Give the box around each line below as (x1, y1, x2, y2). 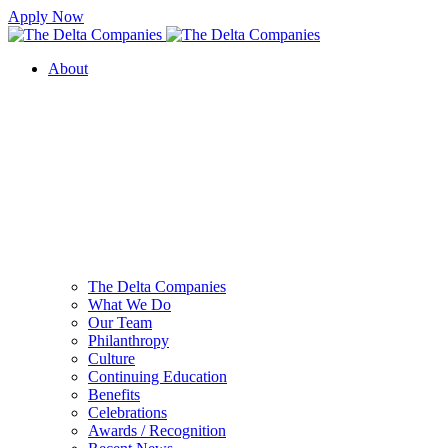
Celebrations (88, 404, 167, 421)
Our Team (88, 314, 152, 331)
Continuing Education (88, 368, 227, 385)
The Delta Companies (88, 278, 226, 295)
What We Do (88, 296, 171, 313)
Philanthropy (88, 332, 169, 349)
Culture (88, 350, 135, 367)
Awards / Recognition (88, 422, 226, 439)
